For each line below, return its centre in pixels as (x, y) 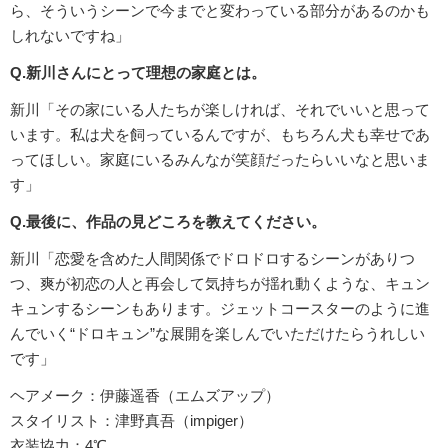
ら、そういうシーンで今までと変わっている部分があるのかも (220, 11)
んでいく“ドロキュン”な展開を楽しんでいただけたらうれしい (217, 334)
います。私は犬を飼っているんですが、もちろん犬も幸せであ (220, 135)
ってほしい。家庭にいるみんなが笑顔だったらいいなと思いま (220, 160)
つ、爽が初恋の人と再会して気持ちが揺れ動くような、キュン (220, 284)
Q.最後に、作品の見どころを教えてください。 (168, 222)
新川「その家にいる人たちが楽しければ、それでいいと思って (220, 110)
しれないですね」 (70, 36)
